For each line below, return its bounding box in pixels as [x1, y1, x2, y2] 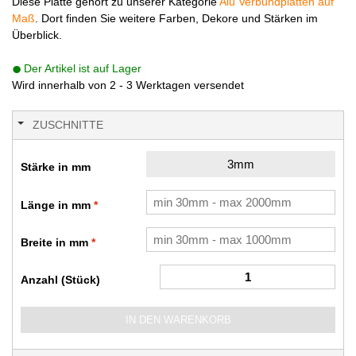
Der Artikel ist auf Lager [24, 61, 141, 75]
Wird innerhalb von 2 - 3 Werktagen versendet [12, 78, 244, 91]
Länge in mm [21, 198, 91, 211]
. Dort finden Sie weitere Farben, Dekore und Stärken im [35, 11, 318, 25]
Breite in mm [21, 235, 88, 249]
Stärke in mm [21, 160, 91, 173]
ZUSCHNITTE [33, 118, 103, 131]
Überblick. [12, 28, 62, 41]
